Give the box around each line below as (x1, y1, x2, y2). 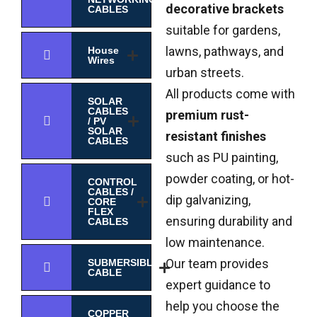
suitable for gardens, (166, 23, 280, 38)
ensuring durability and (166, 214, 292, 229)
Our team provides (166, 256, 269, 272)
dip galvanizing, (166, 192, 250, 208)
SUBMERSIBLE (88, 257, 159, 269)
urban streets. (166, 65, 244, 81)
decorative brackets (166, 1, 284, 17)
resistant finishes (166, 129, 266, 144)
